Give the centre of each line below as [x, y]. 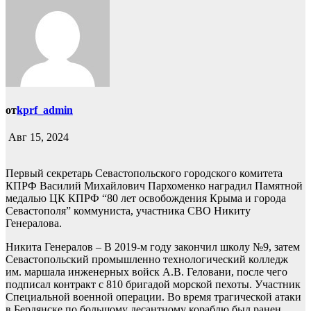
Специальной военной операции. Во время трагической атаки [153, 297]
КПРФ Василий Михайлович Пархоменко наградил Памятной [154, 186]
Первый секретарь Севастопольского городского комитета [144, 174]
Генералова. [34, 224]
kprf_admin [45, 110]
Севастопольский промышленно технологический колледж [147, 260]
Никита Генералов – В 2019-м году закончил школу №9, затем [153, 247]
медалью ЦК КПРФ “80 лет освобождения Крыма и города [146, 199]
